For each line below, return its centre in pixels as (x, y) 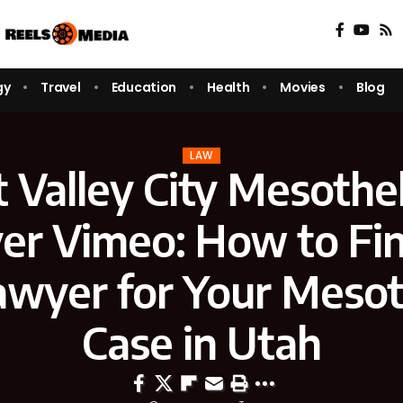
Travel (61, 87)
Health (228, 87)
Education (144, 87)
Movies (303, 87)
